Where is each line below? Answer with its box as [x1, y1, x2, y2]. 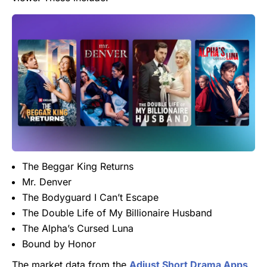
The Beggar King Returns [22, 160, 133, 172]
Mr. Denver [22, 175, 72, 188]
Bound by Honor [22, 237, 96, 250]
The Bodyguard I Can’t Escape [22, 191, 159, 203]
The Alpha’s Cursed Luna [22, 222, 133, 234]
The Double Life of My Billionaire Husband [22, 206, 212, 219]
